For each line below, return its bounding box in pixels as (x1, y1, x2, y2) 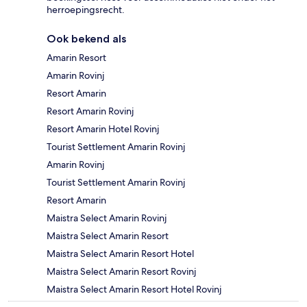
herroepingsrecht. (47, 3, 125, 16)
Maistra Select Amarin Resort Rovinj (47, 265, 196, 278)
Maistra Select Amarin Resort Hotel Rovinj (47, 283, 221, 296)
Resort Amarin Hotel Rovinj (47, 123, 159, 136)
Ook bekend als (47, 32, 126, 46)
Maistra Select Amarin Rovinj (47, 212, 167, 225)
